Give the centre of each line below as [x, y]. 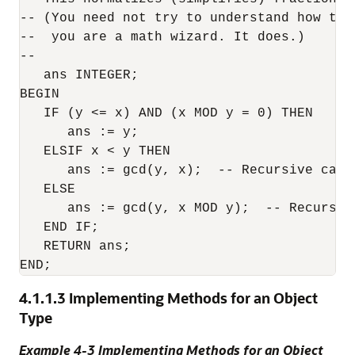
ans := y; [79, 132]
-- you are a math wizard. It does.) [162, 37]
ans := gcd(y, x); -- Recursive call [186, 170]
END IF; [59, 227]
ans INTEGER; [79, 75]
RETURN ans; [75, 246]
